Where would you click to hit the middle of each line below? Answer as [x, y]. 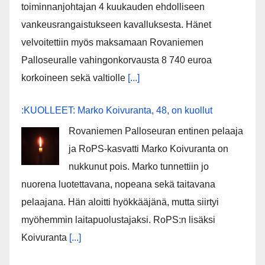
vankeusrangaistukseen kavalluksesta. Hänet [116, 25]
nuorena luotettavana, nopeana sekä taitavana [118, 185]
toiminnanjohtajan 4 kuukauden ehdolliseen [113, 7]
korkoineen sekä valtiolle [75, 78]
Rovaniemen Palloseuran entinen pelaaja [156, 131]
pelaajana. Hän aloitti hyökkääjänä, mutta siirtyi [120, 202]
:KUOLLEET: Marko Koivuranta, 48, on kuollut [117, 111]
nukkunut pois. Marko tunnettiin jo [139, 167]
